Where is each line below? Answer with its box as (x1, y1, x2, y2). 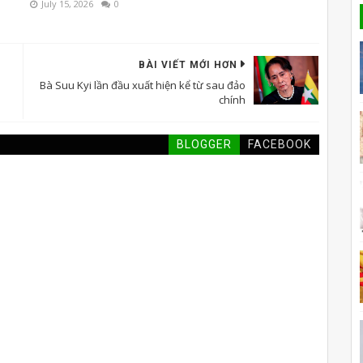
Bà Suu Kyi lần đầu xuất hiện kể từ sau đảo (39, 77, 246, 92)
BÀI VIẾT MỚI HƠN (138, 58, 237, 70)
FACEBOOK (247, 137, 311, 151)
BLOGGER (176, 137, 232, 151)
